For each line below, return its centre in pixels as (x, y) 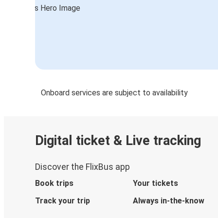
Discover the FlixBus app (82, 167)
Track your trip (63, 200)
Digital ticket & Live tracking (118, 141)
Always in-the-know (168, 200)
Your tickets (155, 183)
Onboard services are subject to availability (114, 92)
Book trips (54, 183)
